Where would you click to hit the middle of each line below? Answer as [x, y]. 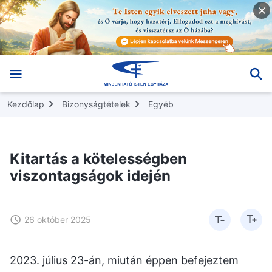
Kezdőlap [26, 104]
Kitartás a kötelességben [98, 158]
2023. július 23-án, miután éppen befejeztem [124, 260]
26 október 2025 [58, 219]
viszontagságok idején [90, 175]
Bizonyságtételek [96, 104]
